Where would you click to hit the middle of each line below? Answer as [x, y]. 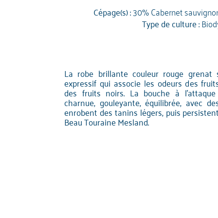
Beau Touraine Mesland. [107, 121]
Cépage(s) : [112, 11]
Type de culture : [171, 23]
